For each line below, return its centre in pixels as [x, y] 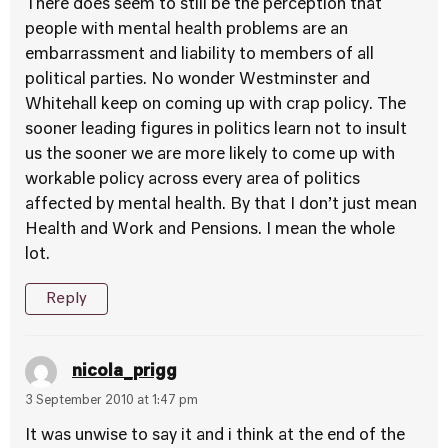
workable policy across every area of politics [192, 180]
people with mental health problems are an [186, 30]
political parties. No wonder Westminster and [197, 80]
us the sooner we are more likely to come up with [210, 155]
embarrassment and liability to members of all [199, 55]
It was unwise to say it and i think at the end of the [215, 436]
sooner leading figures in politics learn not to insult [216, 130]
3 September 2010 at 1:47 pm [111, 401]
